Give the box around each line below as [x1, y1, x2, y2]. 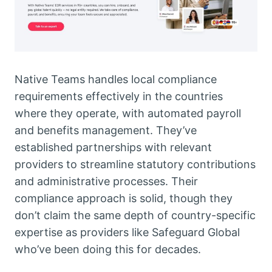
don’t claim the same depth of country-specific [15, 208, 256, 222]
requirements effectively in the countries [15, 89, 223, 103]
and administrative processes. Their [15, 174, 198, 188]
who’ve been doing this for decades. [15, 242, 201, 256]
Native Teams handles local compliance [15, 72, 217, 86]
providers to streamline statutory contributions [15, 157, 256, 171]
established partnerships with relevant [15, 140, 212, 154]
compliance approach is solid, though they [15, 191, 233, 205]
